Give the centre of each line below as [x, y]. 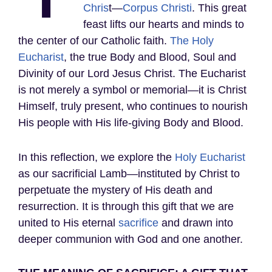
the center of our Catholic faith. [94, 40]
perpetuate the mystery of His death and [115, 190]
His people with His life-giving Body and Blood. [131, 122]
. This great [219, 8]
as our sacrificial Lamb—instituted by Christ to [129, 173]
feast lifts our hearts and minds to [164, 24]
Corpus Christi [158, 8]
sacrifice [138, 223]
